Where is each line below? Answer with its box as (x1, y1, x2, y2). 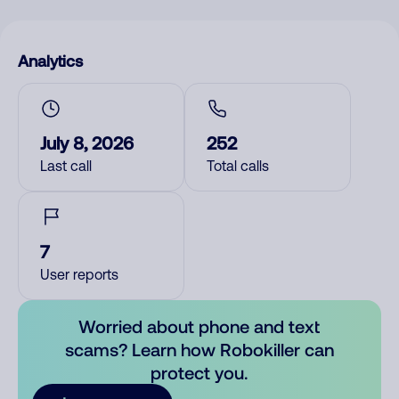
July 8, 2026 (40, 132, 134, 153)
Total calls (207, 158, 269, 174)
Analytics (18, 51, 83, 70)
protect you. (151, 362, 248, 383)
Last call (40, 158, 92, 174)
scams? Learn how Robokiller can (64, 338, 334, 360)
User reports (40, 266, 118, 282)
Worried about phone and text (78, 315, 321, 337)
